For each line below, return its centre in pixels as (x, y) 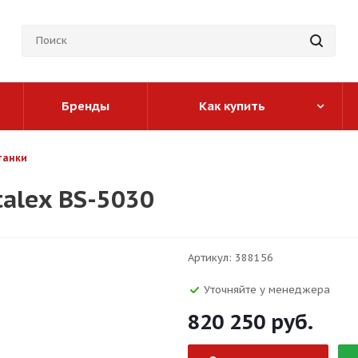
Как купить (232, 106)
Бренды (86, 106)
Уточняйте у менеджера (267, 289)
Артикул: (210, 258)
